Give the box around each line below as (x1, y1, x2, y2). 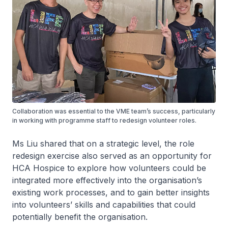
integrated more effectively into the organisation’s (12, 175, 202, 185)
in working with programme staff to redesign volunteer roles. (12, 116, 196, 124)
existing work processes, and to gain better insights (12, 187, 210, 197)
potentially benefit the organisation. (12, 211, 148, 222)
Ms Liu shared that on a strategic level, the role (12, 138, 194, 149)
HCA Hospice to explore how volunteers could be (12, 162, 206, 173)
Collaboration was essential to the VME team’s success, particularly (12, 107, 215, 115)
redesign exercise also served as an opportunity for (12, 150, 212, 161)
